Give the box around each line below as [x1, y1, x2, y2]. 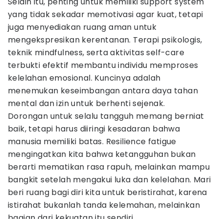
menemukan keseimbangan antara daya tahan [8, 85, 198, 96]
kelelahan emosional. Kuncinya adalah [8, 72, 161, 84]
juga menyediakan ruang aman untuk [8, 22, 157, 33]
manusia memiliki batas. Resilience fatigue [8, 136, 176, 147]
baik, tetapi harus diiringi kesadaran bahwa [8, 123, 180, 134]
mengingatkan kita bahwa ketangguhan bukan [8, 149, 196, 160]
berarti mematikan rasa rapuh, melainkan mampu [8, 161, 210, 173]
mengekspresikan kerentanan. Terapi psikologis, [8, 34, 202, 45]
